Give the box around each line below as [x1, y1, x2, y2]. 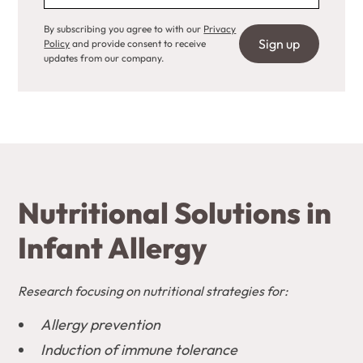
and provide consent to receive [70, 37, 207, 49]
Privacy [203, 23, 237, 35]
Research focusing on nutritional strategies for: [18, 283, 288, 299]
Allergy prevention [41, 315, 161, 334]
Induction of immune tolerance [41, 340, 238, 359]
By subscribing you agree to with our [44, 23, 204, 35]
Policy [44, 37, 70, 49]
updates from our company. [44, 52, 164, 64]
